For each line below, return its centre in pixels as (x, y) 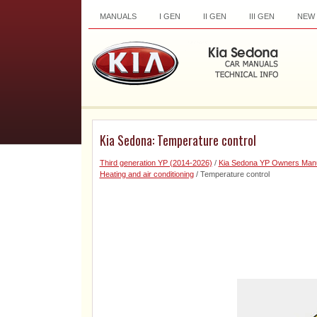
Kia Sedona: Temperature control (178, 140)
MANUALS (118, 16)
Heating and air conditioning (146, 174)
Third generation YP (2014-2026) (156, 163)
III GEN (261, 16)
